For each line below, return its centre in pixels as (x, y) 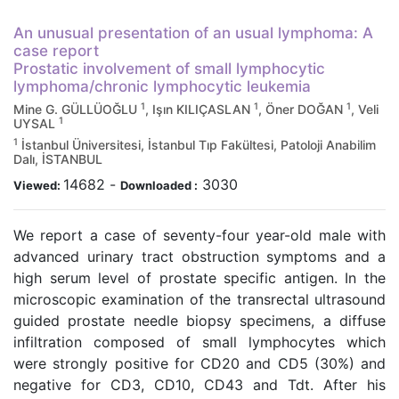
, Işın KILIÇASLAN (199, 109)
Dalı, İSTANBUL (58, 159)
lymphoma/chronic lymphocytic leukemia (162, 86)
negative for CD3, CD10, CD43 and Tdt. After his (199, 385)
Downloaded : (159, 185)
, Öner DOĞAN (302, 109)
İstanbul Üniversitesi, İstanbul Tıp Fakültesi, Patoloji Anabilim (197, 145)
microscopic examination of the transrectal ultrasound (199, 299)
